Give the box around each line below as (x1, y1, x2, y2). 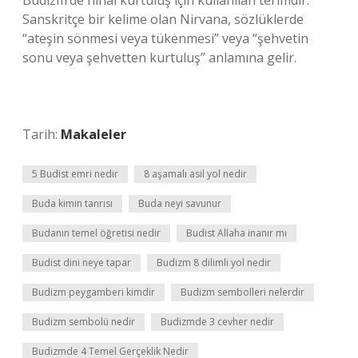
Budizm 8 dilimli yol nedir (157, 256, 271, 269)
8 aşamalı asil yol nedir (144, 167, 247, 181)
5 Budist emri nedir (32, 167, 118, 181)
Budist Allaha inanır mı (186, 226, 287, 240)
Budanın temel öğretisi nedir (32, 226, 161, 240)
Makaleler (61, 125, 126, 143)
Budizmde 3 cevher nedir (161, 315, 274, 328)
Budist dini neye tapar (32, 256, 131, 269)
